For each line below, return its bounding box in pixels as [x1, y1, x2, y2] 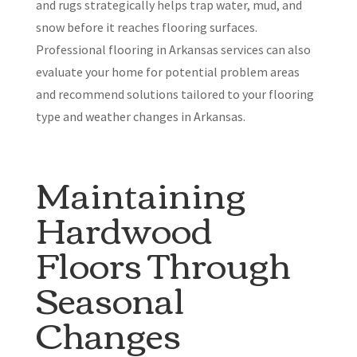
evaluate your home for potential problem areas [35, 64, 300, 80]
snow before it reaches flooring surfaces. [35, 19, 257, 36]
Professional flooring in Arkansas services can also [35, 41, 311, 58]
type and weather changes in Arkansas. [35, 108, 245, 125]
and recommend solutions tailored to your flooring [35, 86, 314, 103]
